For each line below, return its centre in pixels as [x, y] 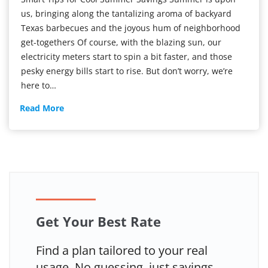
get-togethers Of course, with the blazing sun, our [121, 42]
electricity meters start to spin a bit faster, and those [127, 57]
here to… [39, 86]
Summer [81, 165]
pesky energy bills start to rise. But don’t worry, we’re [127, 71]
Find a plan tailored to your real [122, 251]
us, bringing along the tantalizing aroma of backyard [126, 14]
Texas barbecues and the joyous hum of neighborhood [131, 28]
